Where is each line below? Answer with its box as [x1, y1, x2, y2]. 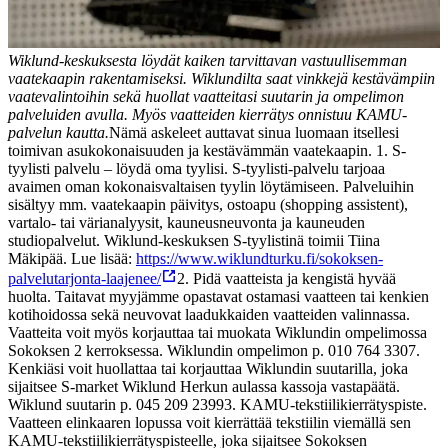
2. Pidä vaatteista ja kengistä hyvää [177, 270, 396, 288]
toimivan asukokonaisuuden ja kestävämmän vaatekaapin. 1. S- [8, 142, 406, 160]
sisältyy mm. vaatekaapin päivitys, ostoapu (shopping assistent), [8, 196, 408, 214]
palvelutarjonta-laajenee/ [8, 270, 161, 288]
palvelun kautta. [8, 124, 109, 142]
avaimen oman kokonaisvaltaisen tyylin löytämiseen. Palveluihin [8, 178, 414, 196]
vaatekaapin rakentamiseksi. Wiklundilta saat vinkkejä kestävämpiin [8, 70, 435, 88]
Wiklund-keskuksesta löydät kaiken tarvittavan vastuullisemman [8, 52, 407, 70]
